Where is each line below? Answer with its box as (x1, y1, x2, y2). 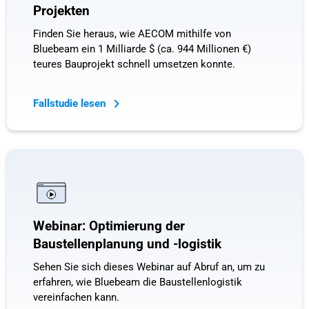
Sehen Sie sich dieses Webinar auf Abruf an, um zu (32, 261, 265, 274)
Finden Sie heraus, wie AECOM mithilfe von (32, 27, 231, 40)
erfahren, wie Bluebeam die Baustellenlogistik (32, 276, 242, 289)
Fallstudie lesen (32, 97, 108, 110)
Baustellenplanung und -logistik (32, 237, 221, 252)
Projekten (32, 3, 90, 19)
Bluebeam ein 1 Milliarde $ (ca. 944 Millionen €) (32, 42, 251, 55)
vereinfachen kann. (32, 291, 119, 304)
